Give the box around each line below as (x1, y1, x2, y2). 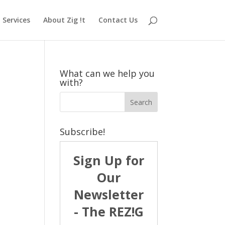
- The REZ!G (73, 203, 144, 220)
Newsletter (73, 186, 144, 203)
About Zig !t (43, 15, 85, 25)
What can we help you (60, 67, 155, 79)
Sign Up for (73, 152, 144, 169)
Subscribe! (60, 126, 105, 138)
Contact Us (98, 15, 138, 25)
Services (2, 15, 30, 25)
